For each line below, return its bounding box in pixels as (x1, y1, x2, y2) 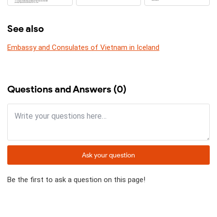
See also (7, 23, 44, 35)
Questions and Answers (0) (7, 83, 126, 95)
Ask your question (82, 151, 135, 159)
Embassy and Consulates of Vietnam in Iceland (7, 43, 159, 52)
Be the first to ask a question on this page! (7, 175, 145, 185)
